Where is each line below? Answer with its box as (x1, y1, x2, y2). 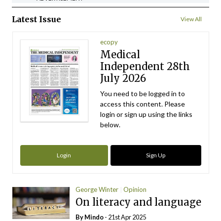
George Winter (75, 185, 119, 193)
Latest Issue (12, 14, 61, 24)
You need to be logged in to (100, 89, 185, 98)
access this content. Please (100, 99, 185, 108)
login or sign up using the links (100, 110, 193, 118)
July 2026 (100, 72, 147, 84)
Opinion (123, 185, 147, 193)
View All (181, 15, 202, 23)
